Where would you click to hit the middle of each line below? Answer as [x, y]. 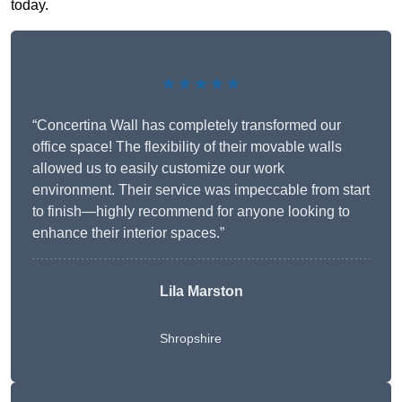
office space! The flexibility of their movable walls [187, 147]
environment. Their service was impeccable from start [201, 190]
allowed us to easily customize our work [158, 169]
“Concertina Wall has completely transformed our [187, 126]
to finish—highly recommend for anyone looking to [191, 212]
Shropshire [190, 339]
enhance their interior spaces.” [128, 233]
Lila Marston [201, 292]
